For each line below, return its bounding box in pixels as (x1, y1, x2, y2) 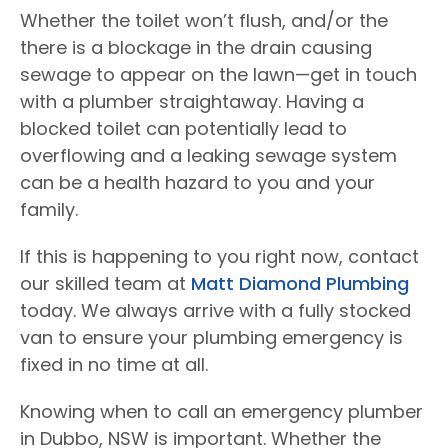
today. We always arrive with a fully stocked (20, 298, 411, 323)
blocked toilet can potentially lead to (20, 116, 347, 141)
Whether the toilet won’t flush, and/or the (20, 8, 388, 33)
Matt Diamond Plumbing (191, 271, 409, 296)
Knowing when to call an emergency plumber (20, 399, 423, 424)
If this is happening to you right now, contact (20, 244, 419, 269)
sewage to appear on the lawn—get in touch (20, 62, 417, 87)
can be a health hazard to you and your (20, 170, 375, 195)
